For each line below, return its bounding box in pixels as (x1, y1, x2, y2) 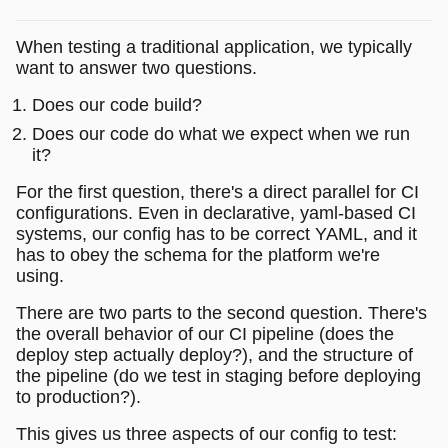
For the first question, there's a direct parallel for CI (16, 181, 419, 202)
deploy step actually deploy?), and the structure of (16, 344, 413, 365)
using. (16, 265, 64, 286)
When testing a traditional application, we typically (16, 36, 412, 57)
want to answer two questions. (16, 57, 257, 78)
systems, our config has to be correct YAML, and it (16, 223, 417, 244)
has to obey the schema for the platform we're (16, 244, 380, 265)
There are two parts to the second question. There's (16, 302, 427, 323)
